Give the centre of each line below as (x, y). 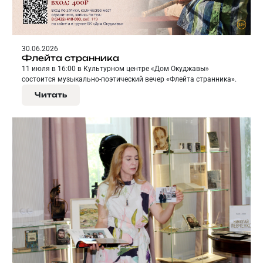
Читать (51, 95)
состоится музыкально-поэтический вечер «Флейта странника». (129, 79)
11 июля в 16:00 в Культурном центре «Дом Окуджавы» (115, 68)
